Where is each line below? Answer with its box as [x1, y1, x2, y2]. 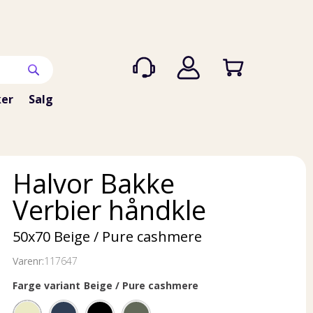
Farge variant [13, 279, 80, 292]
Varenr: [13, 254, 44, 268]
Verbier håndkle [13, 191, 206, 228]
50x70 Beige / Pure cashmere [13, 227, 202, 246]
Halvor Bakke [13, 165, 175, 201]
